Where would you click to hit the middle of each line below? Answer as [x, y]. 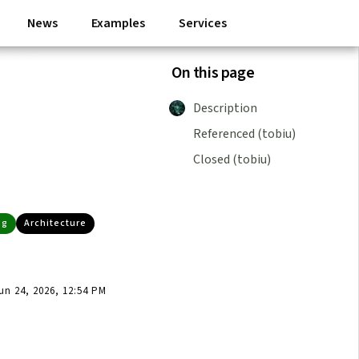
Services [203, 23]
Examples [118, 23]
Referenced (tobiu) [244, 134]
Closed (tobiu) [232, 159]
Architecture [55, 224]
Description [225, 108]
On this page [213, 73]
